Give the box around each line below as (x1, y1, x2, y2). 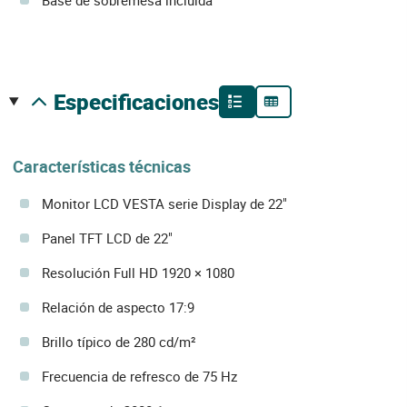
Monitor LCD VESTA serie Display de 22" (42, 194, 287, 213)
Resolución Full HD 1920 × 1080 (42, 263, 234, 283)
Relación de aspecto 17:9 (42, 298, 194, 317)
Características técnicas (13, 154, 191, 177)
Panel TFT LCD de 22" (42, 229, 173, 248)
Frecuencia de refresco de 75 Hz (42, 367, 237, 386)
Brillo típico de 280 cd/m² (42, 333, 196, 352)
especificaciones (65, 86, 219, 116)
